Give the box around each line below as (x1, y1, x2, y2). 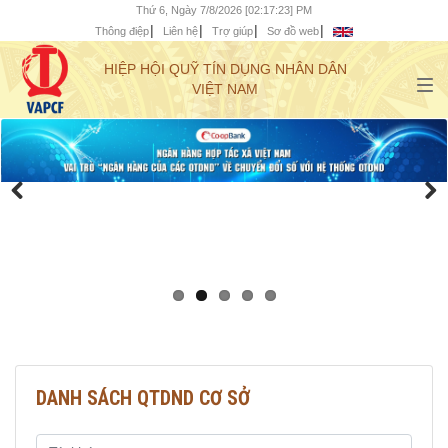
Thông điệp (95, 25, 149, 37)
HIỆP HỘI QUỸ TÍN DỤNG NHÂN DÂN (103, 61, 347, 77)
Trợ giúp (212, 25, 253, 37)
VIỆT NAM (192, 81, 258, 97)
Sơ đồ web (267, 25, 319, 37)
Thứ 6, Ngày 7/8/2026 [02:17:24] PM (136, 4, 312, 16)
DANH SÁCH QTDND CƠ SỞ (36, 386, 250, 411)
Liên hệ (163, 25, 198, 37)
